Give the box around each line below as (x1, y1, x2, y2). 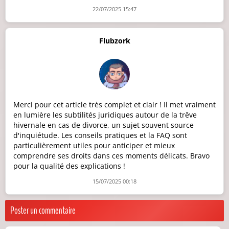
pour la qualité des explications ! (13, 161, 125, 171)
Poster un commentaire (10, 204, 76, 218)
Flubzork (99, 36, 130, 46)
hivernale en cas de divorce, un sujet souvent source (13, 120, 194, 130)
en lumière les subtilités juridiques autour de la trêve (13, 110, 197, 120)
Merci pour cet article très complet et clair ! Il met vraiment (13, 100, 216, 110)
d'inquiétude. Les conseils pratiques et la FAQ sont (13, 130, 187, 141)
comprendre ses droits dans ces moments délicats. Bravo (13, 151, 210, 161)
